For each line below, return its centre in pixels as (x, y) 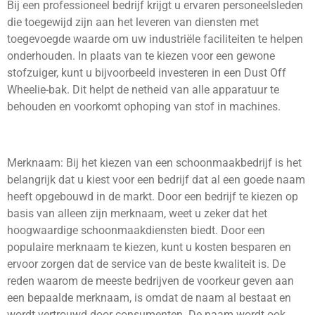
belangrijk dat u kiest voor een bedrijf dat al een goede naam (156, 180)
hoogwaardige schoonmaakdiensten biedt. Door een (136, 231)
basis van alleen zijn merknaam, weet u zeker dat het (137, 214)
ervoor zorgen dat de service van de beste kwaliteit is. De (146, 264)
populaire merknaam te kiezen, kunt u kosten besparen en (149, 247)
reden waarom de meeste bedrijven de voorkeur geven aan (150, 281)
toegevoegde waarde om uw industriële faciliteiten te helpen (155, 39)
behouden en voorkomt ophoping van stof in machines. (144, 106)
